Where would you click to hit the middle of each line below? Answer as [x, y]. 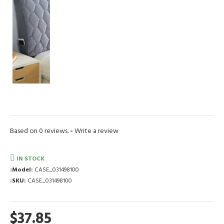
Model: [22, 169]
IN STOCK [30, 158]
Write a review [96, 131]
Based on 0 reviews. [40, 131]
